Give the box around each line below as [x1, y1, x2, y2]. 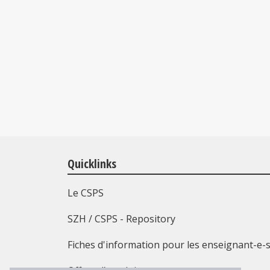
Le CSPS [67, 186, 104, 199]
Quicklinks [67, 155, 116, 172]
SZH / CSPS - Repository [67, 212, 175, 225]
